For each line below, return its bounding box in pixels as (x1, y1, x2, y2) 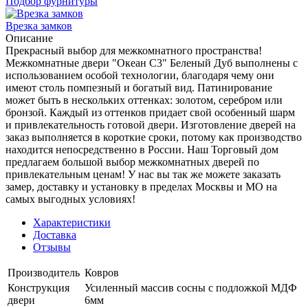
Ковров (85, 266, 119, 278)
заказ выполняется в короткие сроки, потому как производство (5, 131, 302, 143)
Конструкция (8, 281, 69, 294)
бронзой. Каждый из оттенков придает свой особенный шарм (5, 106, 295, 118)
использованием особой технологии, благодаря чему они (5, 69, 274, 81)
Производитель (8, 266, 80, 278)
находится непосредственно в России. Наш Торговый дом (5, 143, 278, 155)
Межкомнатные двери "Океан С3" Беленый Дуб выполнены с (5, 56, 298, 69)
